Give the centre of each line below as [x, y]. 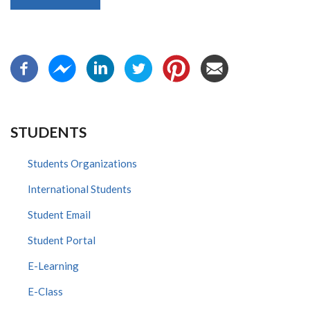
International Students [80, 189]
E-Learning [53, 265]
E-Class [45, 291]
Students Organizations [82, 163]
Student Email [59, 214]
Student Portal [62, 240]
